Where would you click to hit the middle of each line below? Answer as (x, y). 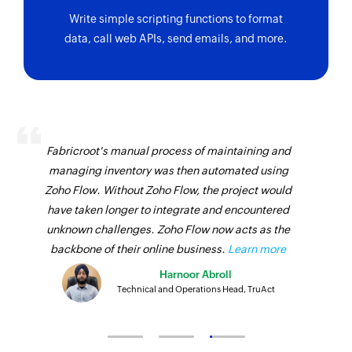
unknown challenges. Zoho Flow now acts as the (169, 229)
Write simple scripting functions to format (176, 19)
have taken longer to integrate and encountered (169, 209)
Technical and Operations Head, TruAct (196, 290)
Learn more (257, 249)
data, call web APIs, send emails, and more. (176, 39)
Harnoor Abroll (196, 275)
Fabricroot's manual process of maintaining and (168, 150)
